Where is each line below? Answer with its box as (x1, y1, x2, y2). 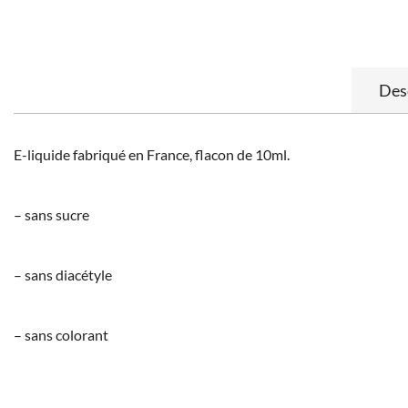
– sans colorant (14, 325, 108, 343)
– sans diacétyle (14, 265, 112, 283)
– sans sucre (14, 205, 89, 223)
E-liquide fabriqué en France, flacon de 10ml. (14, 145, 290, 163)
